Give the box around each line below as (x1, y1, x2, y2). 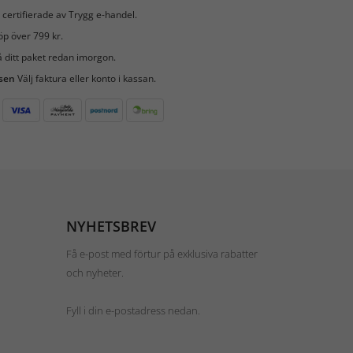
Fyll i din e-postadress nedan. (65, 303, 200, 318)
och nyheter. (65, 265, 124, 280)
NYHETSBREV (65, 216, 156, 236)
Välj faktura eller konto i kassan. (14, 71, 156, 85)
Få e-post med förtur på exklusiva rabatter (65, 246, 258, 261)
